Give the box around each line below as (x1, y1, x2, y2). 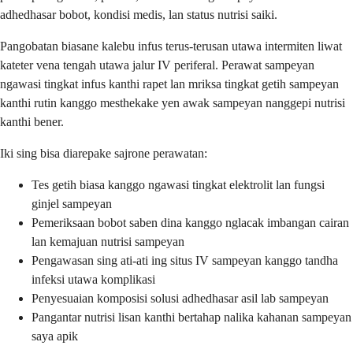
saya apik (32, 329, 78, 343)
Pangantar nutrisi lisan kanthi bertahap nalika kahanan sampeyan (32, 310, 351, 324)
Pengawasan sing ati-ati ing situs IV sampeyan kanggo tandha (32, 253, 338, 267)
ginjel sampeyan (32, 196, 112, 210)
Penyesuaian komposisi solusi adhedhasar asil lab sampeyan (32, 291, 329, 305)
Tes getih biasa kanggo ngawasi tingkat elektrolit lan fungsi (32, 177, 325, 191)
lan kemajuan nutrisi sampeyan (32, 234, 184, 248)
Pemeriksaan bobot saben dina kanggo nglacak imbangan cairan (32, 215, 349, 229)
